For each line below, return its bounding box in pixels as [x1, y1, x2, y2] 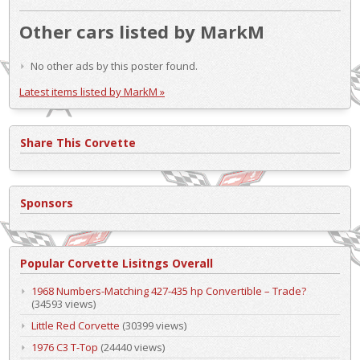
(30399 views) [120, 317, 186, 333]
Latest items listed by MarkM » [19, 84, 165, 99]
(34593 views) [31, 296, 96, 311]
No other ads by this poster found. [31, 58, 198, 73]
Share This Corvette [20, 134, 136, 150]
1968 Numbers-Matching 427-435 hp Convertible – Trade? [31, 283, 306, 298]
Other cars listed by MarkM [19, 18, 264, 43]
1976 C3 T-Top [31, 339, 98, 354]
